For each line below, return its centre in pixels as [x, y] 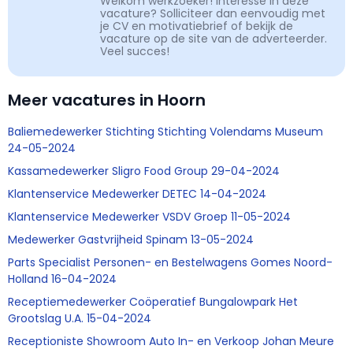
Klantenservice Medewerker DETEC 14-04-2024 [137, 194]
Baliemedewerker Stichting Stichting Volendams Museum [165, 132]
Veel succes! [135, 52]
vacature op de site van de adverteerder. [214, 39]
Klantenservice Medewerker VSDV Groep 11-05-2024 [149, 217]
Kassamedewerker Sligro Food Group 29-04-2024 [144, 171]
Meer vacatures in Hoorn [107, 100]
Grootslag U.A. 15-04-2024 [80, 319]
